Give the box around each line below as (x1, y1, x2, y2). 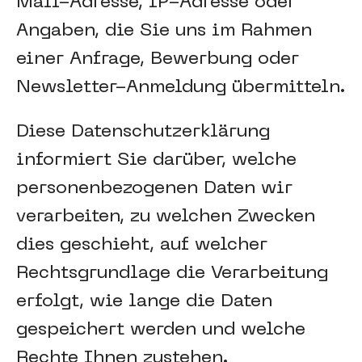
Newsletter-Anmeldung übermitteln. (16, 79, 346, 96)
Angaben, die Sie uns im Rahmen (16, 23, 312, 40)
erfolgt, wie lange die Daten (16, 293, 272, 310)
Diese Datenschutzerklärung (16, 124, 270, 141)
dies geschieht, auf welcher (16, 237, 267, 254)
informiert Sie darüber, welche (16, 152, 297, 169)
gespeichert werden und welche (16, 322, 305, 339)
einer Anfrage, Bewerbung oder (16, 51, 299, 68)
